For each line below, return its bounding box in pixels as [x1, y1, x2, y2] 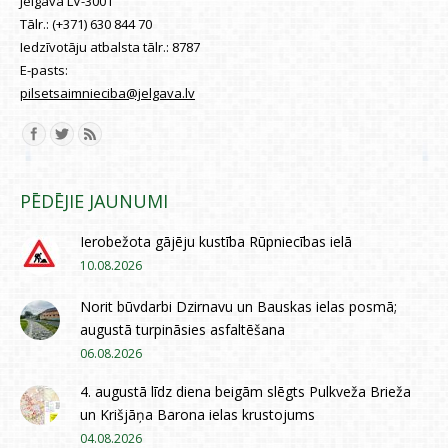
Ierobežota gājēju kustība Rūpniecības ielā [80, 231, 352, 251]
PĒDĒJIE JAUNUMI [20, 188, 168, 213]
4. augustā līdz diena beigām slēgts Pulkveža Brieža [80, 381, 411, 401]
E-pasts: [20, 60, 68, 79]
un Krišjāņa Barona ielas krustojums [80, 404, 315, 424]
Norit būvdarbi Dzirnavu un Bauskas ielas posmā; [80, 296, 397, 316]
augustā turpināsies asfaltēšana [80, 319, 285, 339]
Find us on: [20, 122, 81, 140]
